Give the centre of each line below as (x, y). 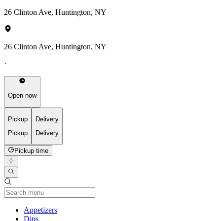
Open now (22, 96)
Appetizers (40, 210)
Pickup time (32, 150)
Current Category (84, 210)
